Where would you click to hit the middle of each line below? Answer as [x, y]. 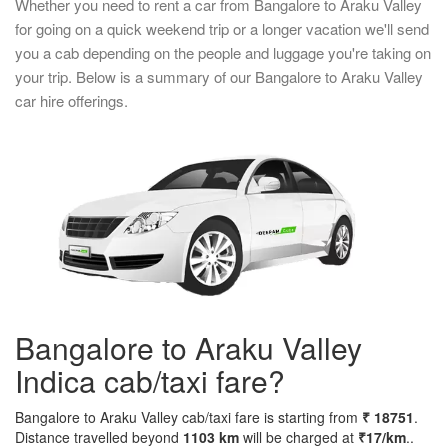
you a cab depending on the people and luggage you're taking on [223, 52]
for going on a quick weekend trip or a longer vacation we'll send [222, 28]
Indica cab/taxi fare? [150, 380]
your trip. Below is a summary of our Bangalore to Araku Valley [219, 76]
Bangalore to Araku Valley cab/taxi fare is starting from [188, 416]
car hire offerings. [71, 100]
